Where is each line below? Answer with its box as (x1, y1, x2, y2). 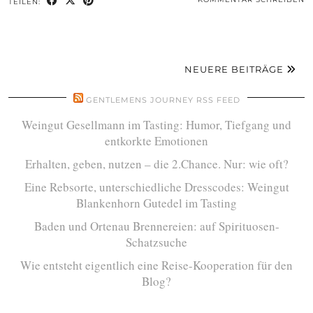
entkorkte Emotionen (105, 133, 208, 149)
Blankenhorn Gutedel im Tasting (76, 195, 237, 211)
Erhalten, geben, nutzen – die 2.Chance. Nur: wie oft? (24, 156, 289, 172)
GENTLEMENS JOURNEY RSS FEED (85, 95, 240, 105)
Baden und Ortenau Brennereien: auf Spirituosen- (34, 218, 279, 234)
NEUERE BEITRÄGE (184, 64, 286, 75)
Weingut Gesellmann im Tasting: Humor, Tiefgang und (22, 117, 291, 133)
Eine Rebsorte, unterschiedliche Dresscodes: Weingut (24, 179, 289, 195)
